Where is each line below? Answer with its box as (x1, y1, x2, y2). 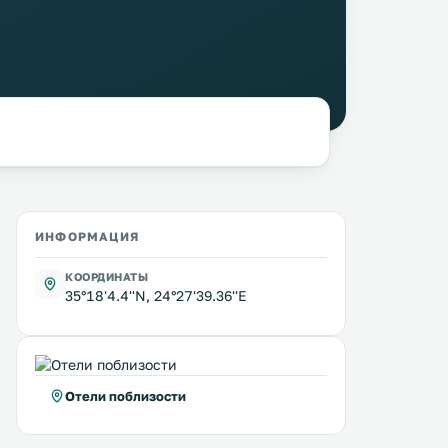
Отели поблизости (65, 388, 186, 404)
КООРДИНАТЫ (65, 270, 149, 283)
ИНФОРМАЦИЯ (35, 229, 139, 244)
